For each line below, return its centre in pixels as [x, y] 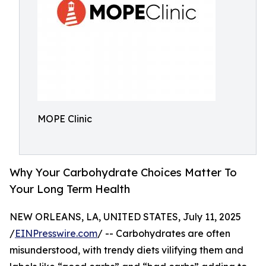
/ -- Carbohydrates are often [164, 234]
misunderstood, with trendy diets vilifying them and [126, 250]
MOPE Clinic [65, 119]
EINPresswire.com [56, 234]
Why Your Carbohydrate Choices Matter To [123, 172]
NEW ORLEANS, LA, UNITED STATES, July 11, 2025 [125, 217]
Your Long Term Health [70, 189]
